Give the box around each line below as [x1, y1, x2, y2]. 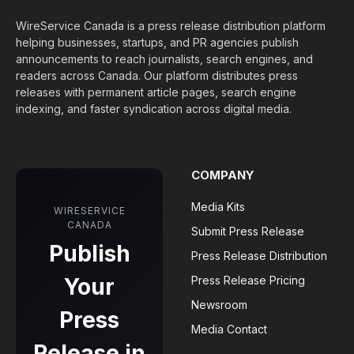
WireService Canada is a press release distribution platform [16, 18, 326, 32]
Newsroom [191, 297, 247, 311]
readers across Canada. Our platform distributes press [16, 68, 298, 82]
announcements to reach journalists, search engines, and [16, 51, 313, 66]
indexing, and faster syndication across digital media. [16, 101, 292, 115]
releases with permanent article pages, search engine [16, 85, 296, 99]
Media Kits [191, 199, 245, 213]
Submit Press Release [191, 224, 304, 238]
